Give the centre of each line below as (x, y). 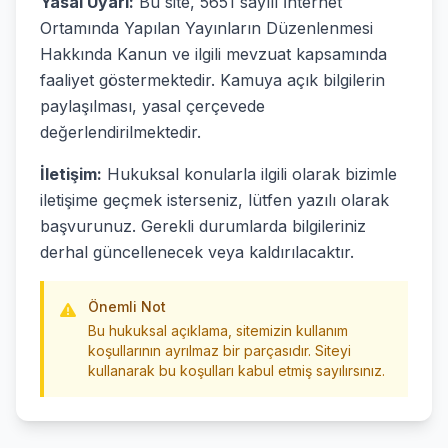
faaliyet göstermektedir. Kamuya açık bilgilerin (212, 80)
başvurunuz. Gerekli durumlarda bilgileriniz (203, 226)
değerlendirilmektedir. (120, 132)
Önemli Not (127, 306)
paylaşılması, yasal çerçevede (152, 106)
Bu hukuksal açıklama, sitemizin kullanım (218, 330)
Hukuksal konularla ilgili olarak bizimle (249, 174)
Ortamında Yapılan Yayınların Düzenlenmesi (206, 28)
